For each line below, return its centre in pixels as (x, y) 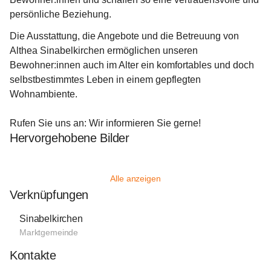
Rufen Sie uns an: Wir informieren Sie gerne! (105, 123)
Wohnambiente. (44, 94)
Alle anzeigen (135, 178)
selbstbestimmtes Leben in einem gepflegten (106, 80)
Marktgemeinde (49, 232)
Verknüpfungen (49, 195)
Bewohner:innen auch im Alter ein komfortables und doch (133, 65)
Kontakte (33, 255)
